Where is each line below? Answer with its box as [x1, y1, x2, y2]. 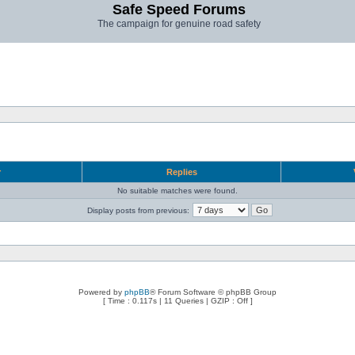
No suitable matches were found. [117, 186, 238, 195]
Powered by [78, 288, 124, 296]
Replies [163, 167, 200, 177]
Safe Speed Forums [113, 2, 246, 17]
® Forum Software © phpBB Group [150, 288, 277, 296]
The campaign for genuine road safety [97, 18, 261, 29]
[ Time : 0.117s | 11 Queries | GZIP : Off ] [102, 296, 253, 305]
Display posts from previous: [86, 206, 189, 215]
